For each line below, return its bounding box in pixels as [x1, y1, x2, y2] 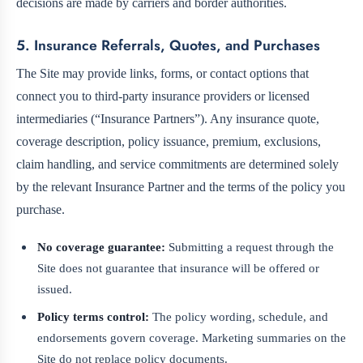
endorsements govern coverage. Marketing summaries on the [37, 331, 347, 345]
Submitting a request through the [165, 239, 335, 254]
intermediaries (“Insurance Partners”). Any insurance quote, [16, 111, 319, 126]
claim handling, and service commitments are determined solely [16, 156, 339, 171]
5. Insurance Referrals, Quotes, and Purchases [16, 35, 320, 57]
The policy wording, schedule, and [149, 310, 329, 324]
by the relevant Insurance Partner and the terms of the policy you [16, 179, 345, 194]
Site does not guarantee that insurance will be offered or [37, 260, 320, 275]
